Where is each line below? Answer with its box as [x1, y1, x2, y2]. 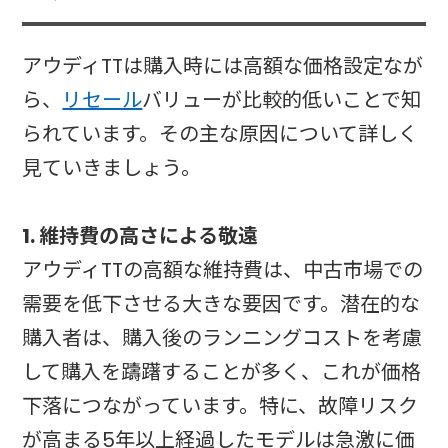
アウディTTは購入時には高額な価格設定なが [22, 52, 424, 81]
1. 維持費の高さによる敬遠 [22, 222, 259, 251]
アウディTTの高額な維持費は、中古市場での [22, 256, 424, 285]
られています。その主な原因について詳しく [22, 120, 419, 149]
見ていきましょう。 [22, 154, 202, 183]
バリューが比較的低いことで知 [142, 86, 422, 115]
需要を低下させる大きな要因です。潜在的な [22, 290, 421, 319]
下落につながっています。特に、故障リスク [22, 392, 419, 421]
